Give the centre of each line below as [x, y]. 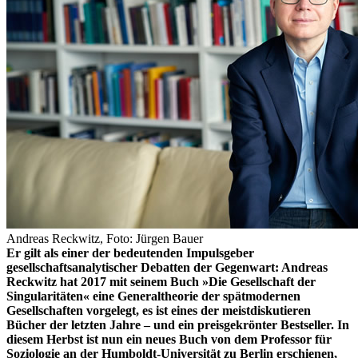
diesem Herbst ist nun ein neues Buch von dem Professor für [169, 340]
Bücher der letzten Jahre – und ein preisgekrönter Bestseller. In [178, 325]
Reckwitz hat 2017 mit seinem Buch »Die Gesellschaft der [161, 282]
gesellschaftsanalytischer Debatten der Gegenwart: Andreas [167, 268]
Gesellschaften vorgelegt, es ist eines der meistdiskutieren [159, 311]
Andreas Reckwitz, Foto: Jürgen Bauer [105, 239]
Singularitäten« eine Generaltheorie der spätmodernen [153, 296]
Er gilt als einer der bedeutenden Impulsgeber [130, 253]
